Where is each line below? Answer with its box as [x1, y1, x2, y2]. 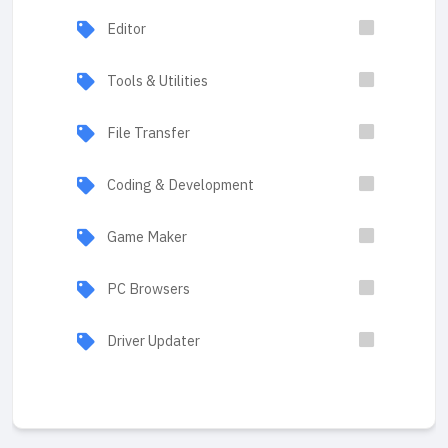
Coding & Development [107, 174, 254, 196]
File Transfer [107, 122, 190, 144]
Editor [107, 18, 146, 40]
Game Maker [107, 226, 187, 248]
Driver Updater [107, 330, 200, 352]
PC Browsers [107, 278, 190, 300]
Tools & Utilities [107, 70, 208, 92]
